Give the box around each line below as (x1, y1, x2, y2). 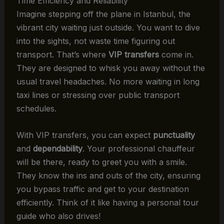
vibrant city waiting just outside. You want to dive (16, 22, 200, 33)
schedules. (16, 103, 56, 114)
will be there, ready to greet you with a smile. (16, 156, 187, 167)
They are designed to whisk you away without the (16, 63, 205, 73)
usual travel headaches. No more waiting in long (16, 76, 199, 87)
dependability (32, 143, 82, 153)
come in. (158, 49, 193, 60)
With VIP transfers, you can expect (16, 129, 153, 140)
